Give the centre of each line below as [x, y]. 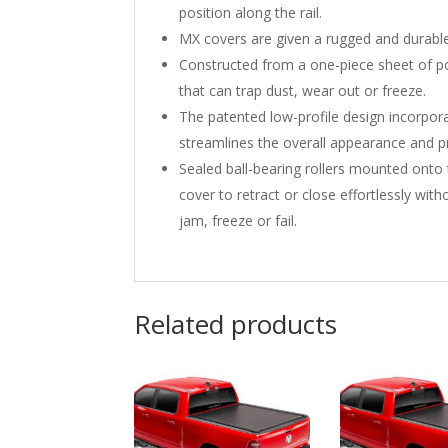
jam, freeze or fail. [238, 220]
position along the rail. [251, 12]
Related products [236, 324]
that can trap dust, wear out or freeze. [303, 90]
